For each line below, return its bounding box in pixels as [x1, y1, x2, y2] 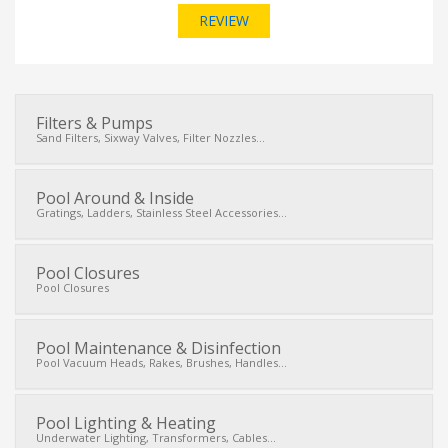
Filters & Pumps [36, 112, 153, 134]
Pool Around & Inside [36, 187, 194, 209]
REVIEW [199, 11, 249, 30]
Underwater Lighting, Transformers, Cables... [36, 430, 276, 445]
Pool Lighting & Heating [36, 412, 216, 434]
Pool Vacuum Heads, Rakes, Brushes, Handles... [36, 355, 287, 370]
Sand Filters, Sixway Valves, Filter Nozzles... [36, 130, 265, 145]
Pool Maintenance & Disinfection [36, 337, 281, 359]
